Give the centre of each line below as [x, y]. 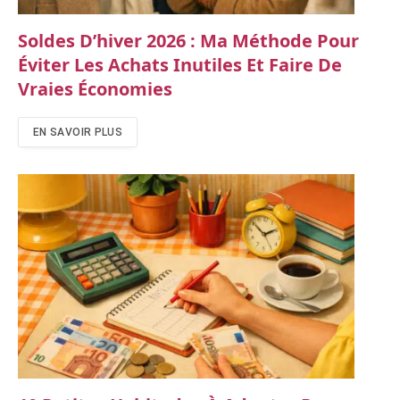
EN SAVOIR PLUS [78, 132]
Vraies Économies [95, 88]
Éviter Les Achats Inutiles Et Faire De [180, 64]
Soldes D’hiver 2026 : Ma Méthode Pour [188, 40]
